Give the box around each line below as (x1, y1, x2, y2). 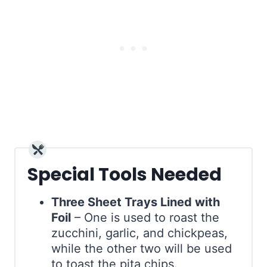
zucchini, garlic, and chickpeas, (51, 226, 228, 241)
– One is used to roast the (71, 210, 219, 225)
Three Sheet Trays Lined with (51, 195, 220, 210)
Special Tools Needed (27, 162, 222, 188)
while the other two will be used (51, 241, 232, 256)
